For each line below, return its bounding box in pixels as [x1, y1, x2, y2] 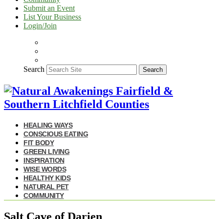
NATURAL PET [23, 182, 69, 191]
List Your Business [23, 13, 81, 21]
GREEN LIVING [23, 147, 69, 155]
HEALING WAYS [23, 121, 72, 129]
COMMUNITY [23, 191, 64, 199]
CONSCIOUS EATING [23, 130, 88, 138]
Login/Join [23, 22, 57, 30]
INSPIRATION [23, 156, 65, 164]
